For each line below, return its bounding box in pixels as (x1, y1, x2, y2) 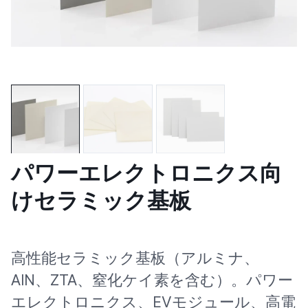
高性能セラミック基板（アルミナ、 (11, 249, 259, 267)
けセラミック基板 (11, 186, 191, 214)
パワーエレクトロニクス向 (11, 159, 282, 187)
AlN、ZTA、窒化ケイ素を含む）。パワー (11, 271, 293, 289)
